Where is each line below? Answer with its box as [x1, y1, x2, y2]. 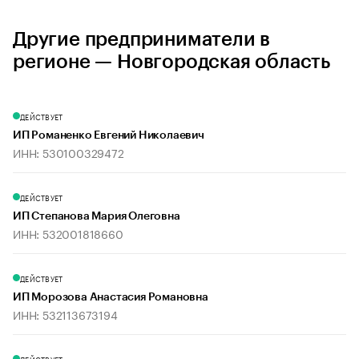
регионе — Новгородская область [13, 52, 330, 72]
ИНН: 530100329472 [13, 143, 124, 162]
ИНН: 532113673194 [13, 305, 118, 324]
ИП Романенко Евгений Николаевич [13, 130, 204, 142]
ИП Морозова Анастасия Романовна [13, 292, 208, 304]
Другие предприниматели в [13, 30, 271, 50]
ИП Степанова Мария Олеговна [13, 211, 180, 223]
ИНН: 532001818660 [13, 224, 123, 243]
